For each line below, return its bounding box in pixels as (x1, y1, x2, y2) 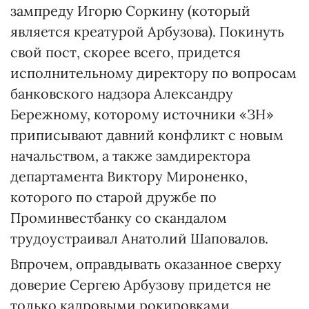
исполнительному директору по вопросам (10, 64, 297, 81)
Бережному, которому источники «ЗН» (10, 106, 274, 123)
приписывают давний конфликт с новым (10, 126, 283, 143)
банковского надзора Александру (10, 85, 233, 102)
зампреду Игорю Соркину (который (10, 2, 250, 19)
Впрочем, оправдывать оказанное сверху (10, 255, 281, 272)
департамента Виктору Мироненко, (10, 168, 248, 185)
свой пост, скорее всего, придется (10, 43, 241, 61)
